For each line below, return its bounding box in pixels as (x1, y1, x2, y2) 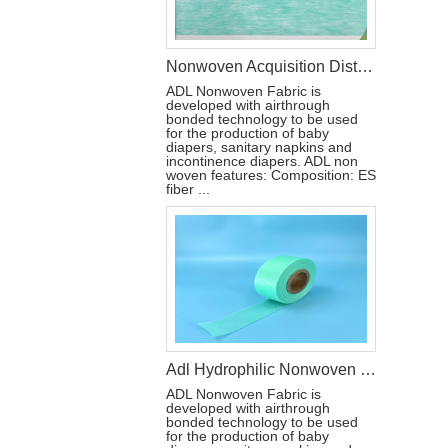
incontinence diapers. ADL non (166, 153, 358, 169)
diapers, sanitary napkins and (166, 139, 352, 155)
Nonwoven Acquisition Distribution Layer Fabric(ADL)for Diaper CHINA (357, 58, 373, 75)
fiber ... (166, 181, 210, 197)
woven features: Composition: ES (166, 167, 376, 183)
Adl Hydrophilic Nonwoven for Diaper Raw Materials (360, 361, 376, 378)
